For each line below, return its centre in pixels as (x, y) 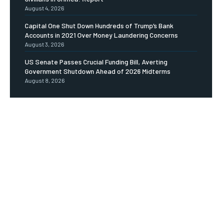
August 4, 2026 (45, 8)
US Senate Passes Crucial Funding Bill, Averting (96, 62)
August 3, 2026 (45, 44)
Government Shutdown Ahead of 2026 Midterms (98, 71)
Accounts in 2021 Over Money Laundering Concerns (101, 35)
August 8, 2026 (45, 81)
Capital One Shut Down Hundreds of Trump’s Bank (99, 26)
